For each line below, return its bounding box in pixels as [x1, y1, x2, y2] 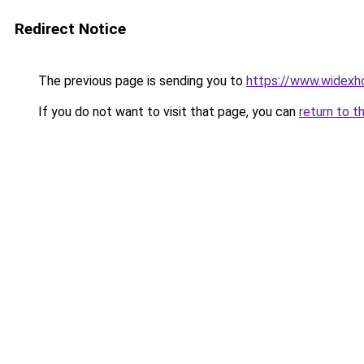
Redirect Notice [15, 19, 126, 38]
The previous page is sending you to [35, 73, 246, 89]
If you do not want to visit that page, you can [35, 104, 299, 119]
